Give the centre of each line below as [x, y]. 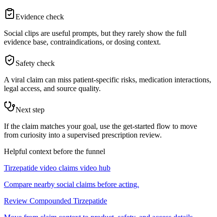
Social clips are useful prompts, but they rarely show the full [95, 33]
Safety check [35, 63]
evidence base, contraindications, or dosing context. [82, 42]
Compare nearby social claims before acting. [71, 185]
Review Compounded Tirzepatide [55, 201]
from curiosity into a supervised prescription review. [83, 135]
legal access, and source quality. [52, 89]
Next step [30, 110]
